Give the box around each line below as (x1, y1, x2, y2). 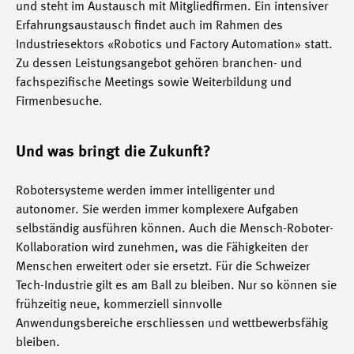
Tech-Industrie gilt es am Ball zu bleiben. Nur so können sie (16, 279, 337, 292)
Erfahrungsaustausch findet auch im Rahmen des (16, 19, 283, 32)
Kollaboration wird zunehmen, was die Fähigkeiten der (16, 241, 308, 254)
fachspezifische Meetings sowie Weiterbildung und (16, 76, 292, 89)
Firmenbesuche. (16, 95, 103, 108)
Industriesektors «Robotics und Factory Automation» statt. (16, 38, 333, 51)
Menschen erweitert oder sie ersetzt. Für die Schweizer (16, 260, 310, 273)
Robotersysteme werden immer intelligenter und (16, 184, 275, 198)
